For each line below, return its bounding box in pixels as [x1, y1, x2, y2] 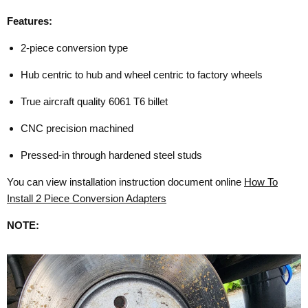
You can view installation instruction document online [7, 176, 244, 188]
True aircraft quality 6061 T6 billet [21, 96, 168, 108]
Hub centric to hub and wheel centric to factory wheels [21, 69, 263, 81]
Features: [7, 15, 52, 27]
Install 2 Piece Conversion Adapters [7, 192, 166, 205]
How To [244, 176, 278, 188]
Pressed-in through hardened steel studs [21, 149, 202, 162]
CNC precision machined [21, 122, 133, 135]
